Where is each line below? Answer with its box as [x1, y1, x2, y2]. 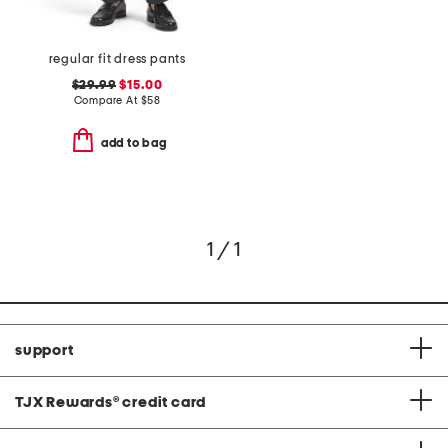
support [15, 342, 74, 358]
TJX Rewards [15, 394, 113, 410]
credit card [122, 394, 207, 410]
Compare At [73, 95, 141, 107]
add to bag [100, 136, 167, 149]
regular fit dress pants [48, 53, 187, 67]
